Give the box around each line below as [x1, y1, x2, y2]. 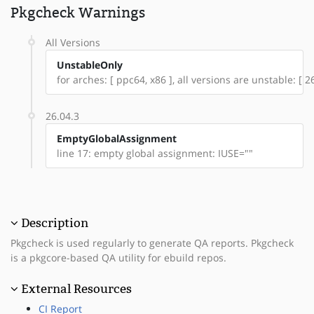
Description [21, 215, 88, 230]
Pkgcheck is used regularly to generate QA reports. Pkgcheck [11, 235, 294, 250]
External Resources [21, 281, 132, 296]
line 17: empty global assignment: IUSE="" [57, 146, 253, 160]
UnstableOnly [57, 57, 123, 71]
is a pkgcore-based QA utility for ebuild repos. [11, 250, 226, 264]
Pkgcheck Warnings [11, 4, 145, 21]
